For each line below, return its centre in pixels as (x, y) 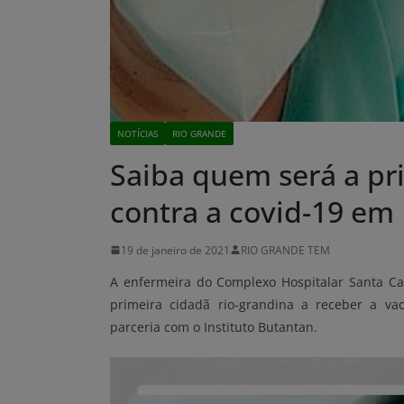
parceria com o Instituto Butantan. (214, 326)
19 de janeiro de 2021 (175, 250)
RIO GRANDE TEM (285, 250)
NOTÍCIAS (138, 133)
